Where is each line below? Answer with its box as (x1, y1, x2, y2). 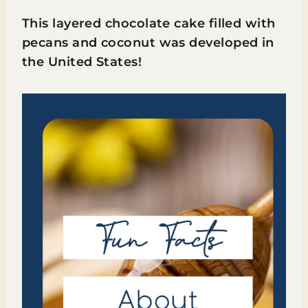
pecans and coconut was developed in (22, 34, 274, 50)
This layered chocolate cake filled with (22, 15, 276, 31)
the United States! (22, 54, 142, 69)
